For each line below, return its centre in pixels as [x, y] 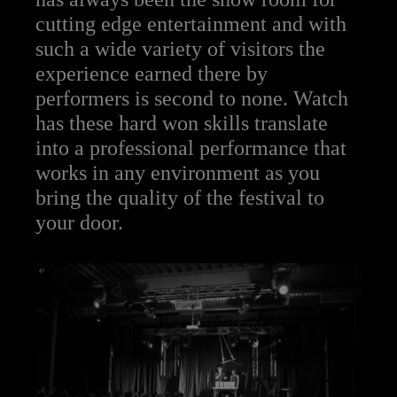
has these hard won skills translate [182, 123]
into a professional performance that [191, 148]
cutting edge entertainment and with [191, 23]
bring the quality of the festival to [180, 197]
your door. [79, 222]
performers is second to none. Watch [192, 98]
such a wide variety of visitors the [180, 48]
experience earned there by [152, 73]
